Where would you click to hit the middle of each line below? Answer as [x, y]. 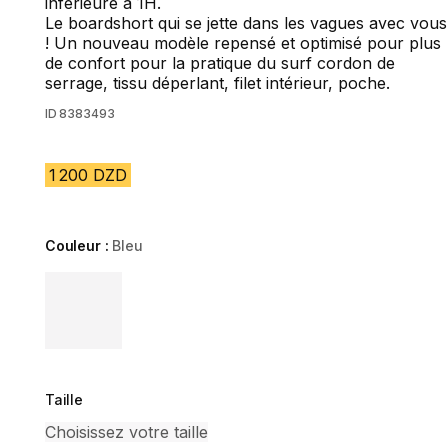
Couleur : [78, 245]
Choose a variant [109, 282]
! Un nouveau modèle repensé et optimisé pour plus [242, 43]
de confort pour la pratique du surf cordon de [219, 63]
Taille [63, 400]
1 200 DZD [87, 175]
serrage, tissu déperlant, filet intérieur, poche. [217, 83]
